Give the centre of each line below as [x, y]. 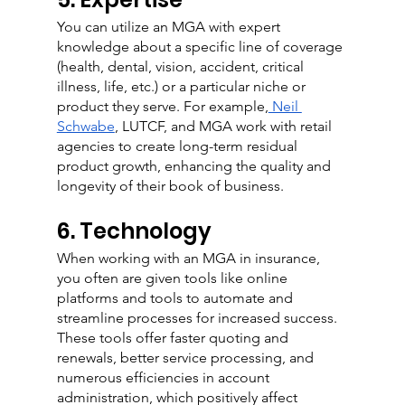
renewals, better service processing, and [187, 358]
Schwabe [85, 127]
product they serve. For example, [162, 107]
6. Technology [134, 231]
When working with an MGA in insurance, [190, 259]
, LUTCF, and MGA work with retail [225, 127]
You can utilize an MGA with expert [170, 27]
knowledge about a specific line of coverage [201, 47]
